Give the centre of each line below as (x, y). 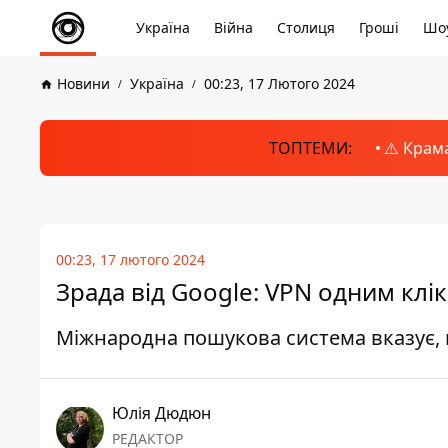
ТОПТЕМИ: (310, 148)
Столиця (306, 27)
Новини (83, 83)
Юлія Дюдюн (161, 413)
